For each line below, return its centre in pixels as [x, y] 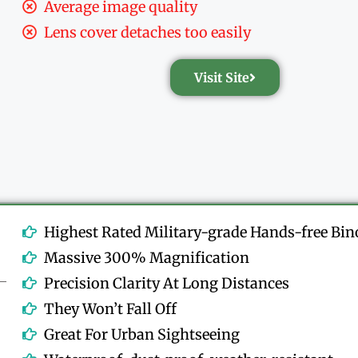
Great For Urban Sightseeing [142, 334]
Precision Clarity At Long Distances [167, 283]
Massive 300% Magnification [147, 257]
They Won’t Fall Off [111, 308]
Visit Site [221, 77]
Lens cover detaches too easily [148, 32]
